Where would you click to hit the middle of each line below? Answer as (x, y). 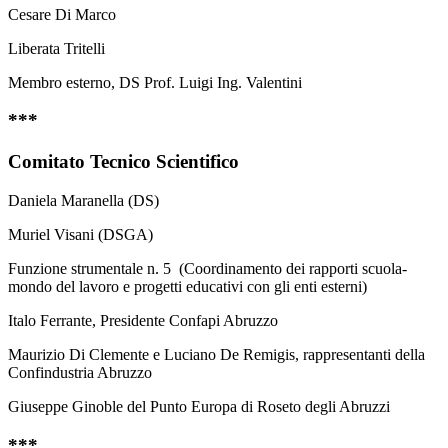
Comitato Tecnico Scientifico (123, 162)
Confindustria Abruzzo (80, 372)
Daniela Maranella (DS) (83, 200)
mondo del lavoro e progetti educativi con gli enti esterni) (187, 286)
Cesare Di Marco (62, 14)
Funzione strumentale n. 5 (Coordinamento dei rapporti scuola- (207, 268)
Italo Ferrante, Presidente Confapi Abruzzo (143, 320)
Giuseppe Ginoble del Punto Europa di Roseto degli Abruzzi (199, 406)
